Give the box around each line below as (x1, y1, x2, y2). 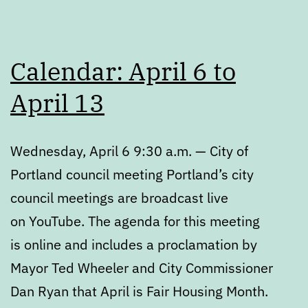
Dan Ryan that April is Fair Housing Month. (10, 281, 268, 300)
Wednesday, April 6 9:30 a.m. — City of (10, 141, 248, 160)
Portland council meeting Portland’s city (10, 164, 254, 184)
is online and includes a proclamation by (10, 234, 257, 254)
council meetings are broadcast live (10, 188, 228, 207)
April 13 (10, 86, 104, 119)
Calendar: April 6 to (10, 54, 236, 87)
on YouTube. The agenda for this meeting (10, 211, 260, 230)
